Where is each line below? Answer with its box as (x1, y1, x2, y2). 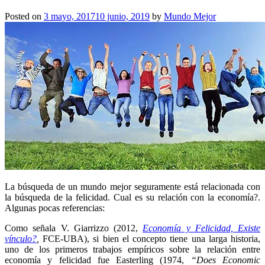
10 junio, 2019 (95, 11, 150, 22)
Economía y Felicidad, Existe (143, 223, 260, 234)
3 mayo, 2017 (44, 11, 95, 22)
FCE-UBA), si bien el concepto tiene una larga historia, (39, 234, 260, 244)
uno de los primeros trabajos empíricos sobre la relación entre (5, 244, 260, 255)
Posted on (5, 11, 44, 22)
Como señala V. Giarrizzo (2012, (5, 223, 143, 234)
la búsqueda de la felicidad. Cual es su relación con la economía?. (5, 192, 260, 203)
